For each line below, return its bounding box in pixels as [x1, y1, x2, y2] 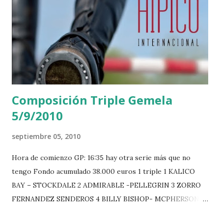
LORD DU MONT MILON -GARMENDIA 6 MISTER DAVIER [12, 208, 204, 217]
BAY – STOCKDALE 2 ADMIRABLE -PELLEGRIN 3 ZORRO [12, 180, 201, 190]
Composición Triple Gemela [12, 91, 172, 108]
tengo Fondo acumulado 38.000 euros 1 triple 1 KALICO [12, 166, 195, 176]
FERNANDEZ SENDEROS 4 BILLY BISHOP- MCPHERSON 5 [12, 194, 205, 203]
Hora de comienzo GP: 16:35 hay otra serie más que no [12, 153, 191, 162]
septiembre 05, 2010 [12, 131, 81, 141]
